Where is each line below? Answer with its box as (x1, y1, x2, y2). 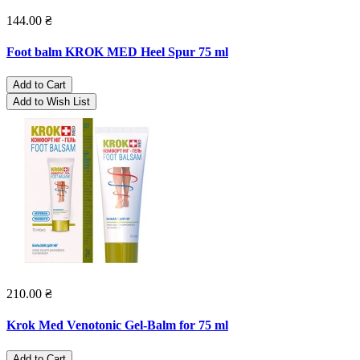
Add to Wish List (13, 96, 90, 108)
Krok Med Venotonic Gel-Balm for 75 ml (6, 318, 228, 333)
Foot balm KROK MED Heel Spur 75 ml (6, 44, 228, 59)
